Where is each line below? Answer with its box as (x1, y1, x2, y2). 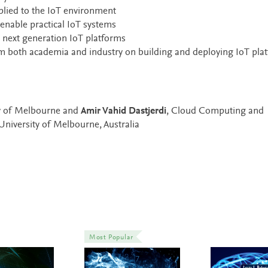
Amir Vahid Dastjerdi (80, 106, 166, 117)
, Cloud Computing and (166, 106, 264, 117)
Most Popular (89, 234, 133, 242)
